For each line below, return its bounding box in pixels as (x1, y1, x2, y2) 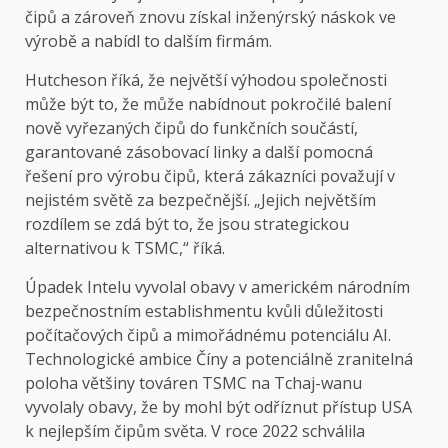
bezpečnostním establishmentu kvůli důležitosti (25, 300, 383, 323)
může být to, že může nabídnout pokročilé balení (25, 93, 391, 116)
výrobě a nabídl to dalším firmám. (25, 30, 272, 53)
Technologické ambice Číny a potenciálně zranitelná (25, 348, 413, 371)
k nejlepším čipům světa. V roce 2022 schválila (25, 420, 365, 443)
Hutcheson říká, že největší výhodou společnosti (25, 69, 387, 92)
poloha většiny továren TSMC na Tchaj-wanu (25, 372, 362, 395)
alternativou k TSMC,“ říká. (25, 237, 225, 260)
